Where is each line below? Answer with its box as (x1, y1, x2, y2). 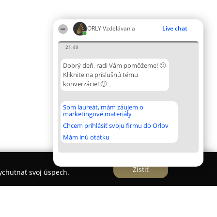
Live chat (162, 24, 187, 32)
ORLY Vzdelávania (87, 24, 135, 32)
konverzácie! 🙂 (63, 79, 107, 88)
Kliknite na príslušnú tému (63, 70, 138, 79)
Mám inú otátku (63, 133, 109, 141)
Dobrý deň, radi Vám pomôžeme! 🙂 (63, 61, 166, 70)
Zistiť (133, 164, 149, 174)
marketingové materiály (63, 109, 132, 118)
